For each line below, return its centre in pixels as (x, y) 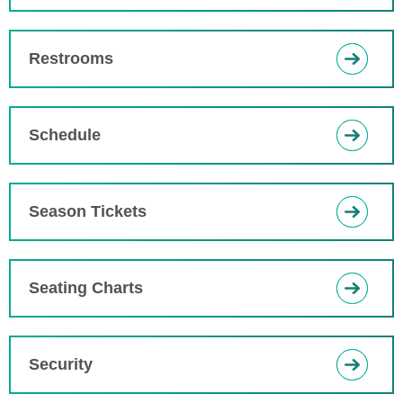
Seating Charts (86, 288)
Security (61, 364)
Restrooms (71, 58)
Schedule (65, 135)
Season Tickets (88, 211)
